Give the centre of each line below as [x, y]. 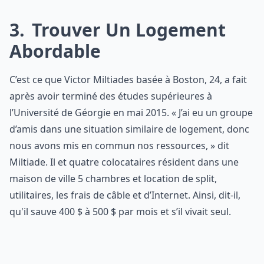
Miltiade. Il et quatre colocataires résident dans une [124, 162]
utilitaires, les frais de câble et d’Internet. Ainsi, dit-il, [125, 195]
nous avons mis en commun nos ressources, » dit [119, 146]
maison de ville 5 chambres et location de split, [113, 179]
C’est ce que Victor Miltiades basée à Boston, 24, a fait [128, 80]
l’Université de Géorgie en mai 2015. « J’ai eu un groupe [131, 113]
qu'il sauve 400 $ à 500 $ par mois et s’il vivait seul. [120, 212]
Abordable [55, 51]
